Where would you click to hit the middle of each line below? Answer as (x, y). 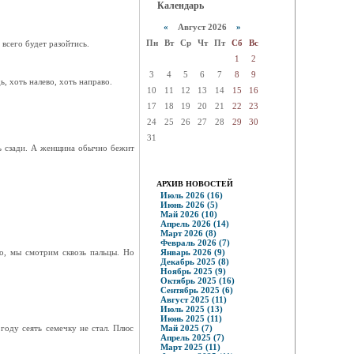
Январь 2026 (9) (192, 252)
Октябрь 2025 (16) (197, 281)
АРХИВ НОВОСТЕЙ (194, 184)
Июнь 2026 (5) (189, 205)
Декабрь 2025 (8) (194, 262)
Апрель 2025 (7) (192, 337)
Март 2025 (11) (190, 347)
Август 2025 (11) (193, 299)
